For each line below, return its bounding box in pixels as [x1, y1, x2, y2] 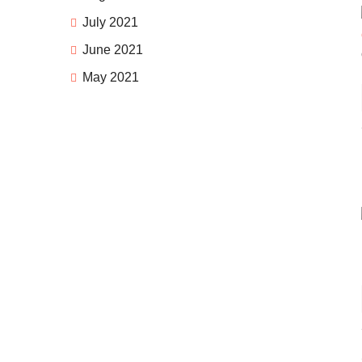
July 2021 [82, 15, 138, 30]
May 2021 [82, 70, 139, 85]
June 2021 [82, 43, 143, 57]
